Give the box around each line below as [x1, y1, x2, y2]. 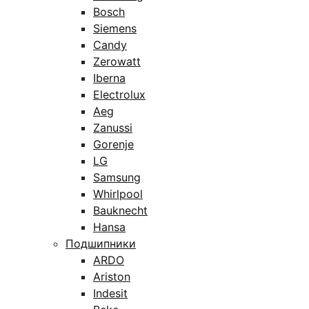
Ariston [93, 270, 130, 283]
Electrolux [93, 88, 146, 101]
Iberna [93, 71, 126, 85]
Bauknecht [93, 203, 148, 217]
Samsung [93, 170, 141, 184]
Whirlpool [93, 187, 143, 201]
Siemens [93, 21, 137, 35]
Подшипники [66, 237, 136, 250]
